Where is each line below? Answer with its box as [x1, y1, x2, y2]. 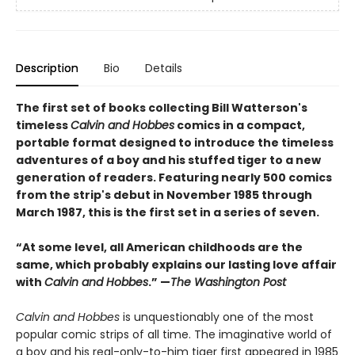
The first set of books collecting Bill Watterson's [16, 100, 307, 116]
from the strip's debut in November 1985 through [16, 187, 312, 203]
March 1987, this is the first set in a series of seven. [16, 204, 319, 220]
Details [145, 60, 182, 76]
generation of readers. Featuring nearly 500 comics [16, 170, 332, 185]
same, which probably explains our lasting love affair [16, 257, 337, 273]
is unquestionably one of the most [120, 309, 314, 325]
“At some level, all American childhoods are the [16, 239, 303, 255]
